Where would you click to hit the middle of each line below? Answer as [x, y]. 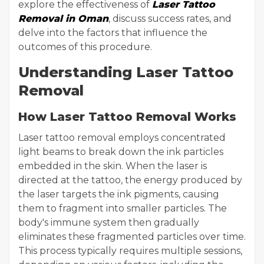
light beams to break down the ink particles [121, 152]
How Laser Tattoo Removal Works [127, 117]
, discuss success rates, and [170, 19]
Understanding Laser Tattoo [126, 72]
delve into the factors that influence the [113, 33]
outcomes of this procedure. [85, 47]
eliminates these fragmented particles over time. [132, 237]
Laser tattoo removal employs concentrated [122, 138]
